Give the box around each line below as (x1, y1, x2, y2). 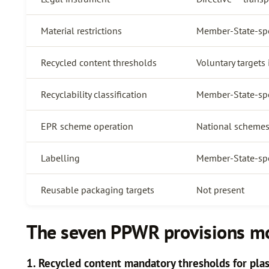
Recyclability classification (41, 88, 147, 100)
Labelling (41, 151, 80, 164)
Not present (196, 183, 244, 196)
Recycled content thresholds (41, 56, 157, 68)
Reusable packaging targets (41, 183, 154, 196)
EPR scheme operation (41, 119, 133, 132)
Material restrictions (41, 24, 122, 37)
